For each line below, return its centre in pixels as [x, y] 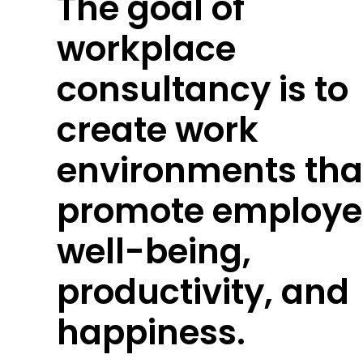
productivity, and [203, 293]
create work [158, 130]
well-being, [154, 252]
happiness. [151, 333]
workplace [146, 49]
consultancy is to [203, 90]
